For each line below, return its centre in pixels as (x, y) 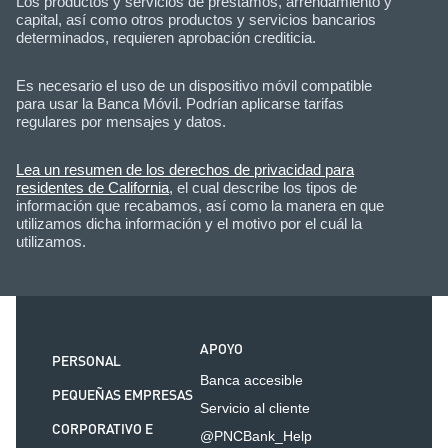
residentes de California (92, 187)
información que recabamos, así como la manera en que (200, 205)
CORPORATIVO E (102, 429)
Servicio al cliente (255, 407)
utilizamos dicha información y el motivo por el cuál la (189, 223)
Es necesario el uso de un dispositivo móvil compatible (194, 85)
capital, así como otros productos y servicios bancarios (196, 19)
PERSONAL (86, 361)
